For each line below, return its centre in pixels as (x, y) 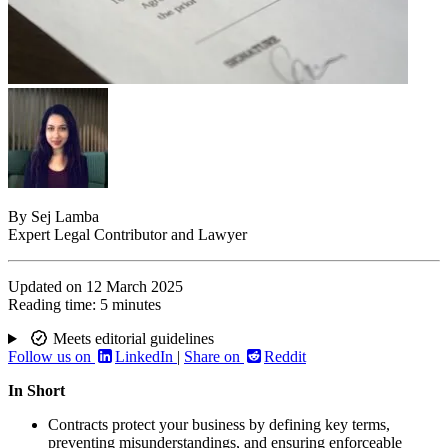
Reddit (285, 357)
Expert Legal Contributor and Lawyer (127, 235)
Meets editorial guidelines (131, 339)
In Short (36, 391)
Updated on (47, 287)
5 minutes (130, 305)
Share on (214, 357)
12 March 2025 (134, 287)
